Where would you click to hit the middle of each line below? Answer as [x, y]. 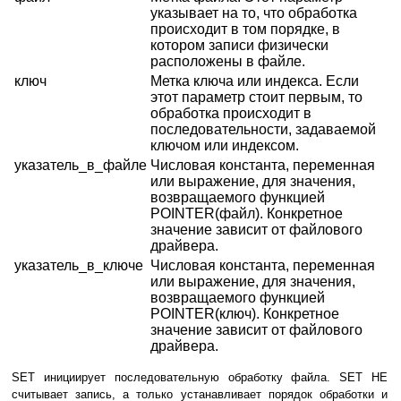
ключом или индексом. [225, 146]
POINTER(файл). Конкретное [247, 214]
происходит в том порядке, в [245, 30]
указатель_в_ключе [79, 266]
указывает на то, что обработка [254, 13]
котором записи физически [239, 46]
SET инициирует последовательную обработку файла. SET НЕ [200, 378]
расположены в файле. [228, 62]
